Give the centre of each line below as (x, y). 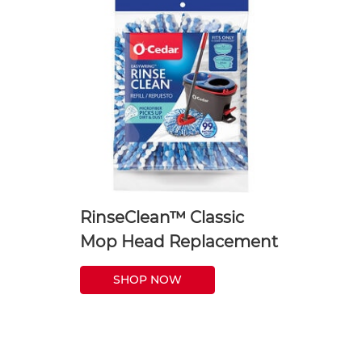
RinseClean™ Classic (162, 217)
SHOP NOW (147, 279)
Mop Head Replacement (179, 241)
